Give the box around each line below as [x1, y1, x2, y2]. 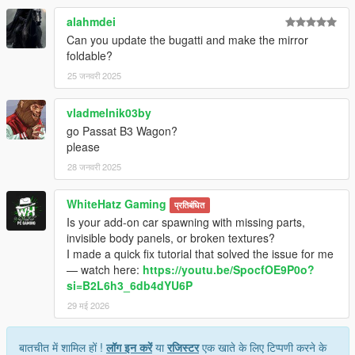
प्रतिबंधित [174, 199, 205, 212]
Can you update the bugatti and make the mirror [67, 32, 308, 48]
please [67, 139, 100, 155]
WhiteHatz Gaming [67, 196, 166, 212]
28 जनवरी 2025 [67, 160, 121, 174]
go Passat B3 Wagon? [67, 123, 177, 139]
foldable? [67, 48, 113, 64]
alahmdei [67, 13, 116, 30]
